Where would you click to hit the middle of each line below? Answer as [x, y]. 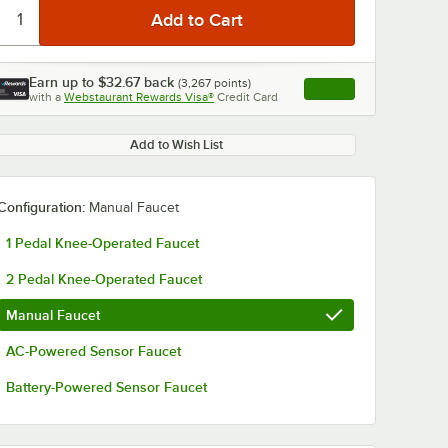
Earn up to [63, 82]
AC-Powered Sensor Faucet [93, 351]
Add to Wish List [176, 144]
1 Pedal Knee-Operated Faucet [102, 243]
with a [45, 97]
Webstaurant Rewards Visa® [139, 97]
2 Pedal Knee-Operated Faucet [104, 279]
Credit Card [247, 97]
